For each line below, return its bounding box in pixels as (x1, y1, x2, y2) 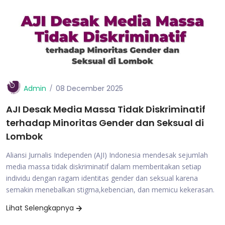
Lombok (6, 130, 43, 143)
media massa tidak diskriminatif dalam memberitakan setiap (6, 162, 201, 171)
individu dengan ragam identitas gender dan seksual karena (6, 173, 198, 183)
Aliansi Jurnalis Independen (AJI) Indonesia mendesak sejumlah (6, 150, 208, 160)
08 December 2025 (56, 83, 123, 93)
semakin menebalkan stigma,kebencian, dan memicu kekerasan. (6, 185, 214, 194)
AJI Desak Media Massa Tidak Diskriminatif (6, 103, 205, 116)
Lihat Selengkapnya (6, 203, 74, 213)
